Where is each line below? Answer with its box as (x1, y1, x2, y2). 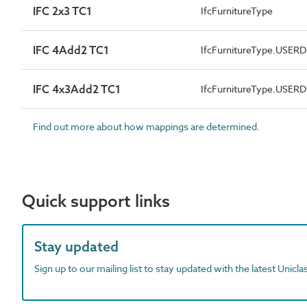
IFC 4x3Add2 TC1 (33, 82, 121, 96)
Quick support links (22, 190, 170, 211)
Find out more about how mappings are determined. (33, 119, 260, 133)
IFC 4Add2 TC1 (33, 42, 109, 57)
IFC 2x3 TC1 (33, 3, 92, 18)
